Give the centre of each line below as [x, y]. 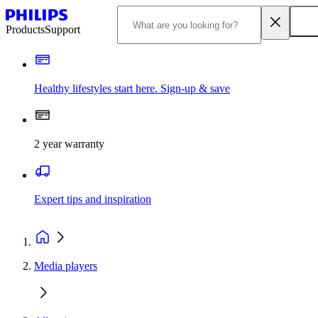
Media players [66, 266]
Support [62, 29]
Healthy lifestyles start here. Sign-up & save [132, 88]
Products [25, 29]
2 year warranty [69, 144]
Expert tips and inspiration [93, 199]
